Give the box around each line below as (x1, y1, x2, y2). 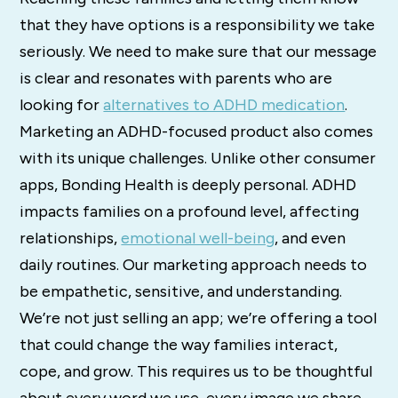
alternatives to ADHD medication (103, 95, 346, 115)
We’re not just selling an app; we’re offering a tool (20, 308, 378, 329)
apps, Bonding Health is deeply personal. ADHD (20, 175, 357, 195)
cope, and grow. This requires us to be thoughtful (20, 362, 373, 382)
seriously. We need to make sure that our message (20, 42, 378, 62)
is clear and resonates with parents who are (20, 68, 333, 89)
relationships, (20, 228, 122, 249)
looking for (20, 95, 104, 115)
